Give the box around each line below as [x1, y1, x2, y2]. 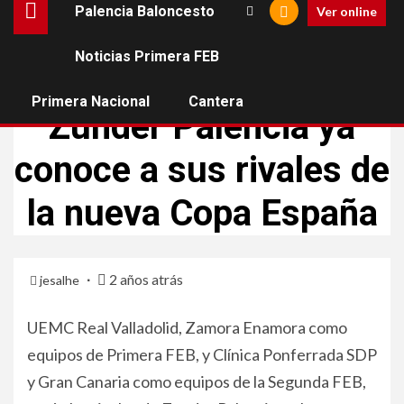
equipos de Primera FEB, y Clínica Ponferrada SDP [27, 344, 377, 364]
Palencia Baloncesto [75, 3, 215, 20]
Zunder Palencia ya [49, 106, 355, 148]
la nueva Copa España [26, 192, 378, 234]
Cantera [188, 93, 243, 110]
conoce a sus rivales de [14, 149, 390, 191]
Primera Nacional [32, 93, 150, 110]
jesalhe [40, 272, 82, 288]
